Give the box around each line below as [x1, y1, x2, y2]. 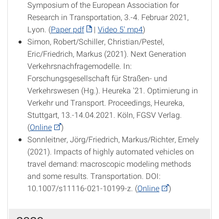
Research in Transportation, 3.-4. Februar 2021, [27, 12, 189, 22]
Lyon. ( [27, 24, 51, 34]
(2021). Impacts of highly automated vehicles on [27, 146, 194, 156]
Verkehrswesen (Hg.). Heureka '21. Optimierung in [27, 85, 198, 95]
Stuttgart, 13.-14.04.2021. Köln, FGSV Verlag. [27, 109, 182, 120]
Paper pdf [51, 24, 84, 34]
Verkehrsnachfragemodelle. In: [27, 61, 131, 71]
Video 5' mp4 [98, 24, 143, 34]
